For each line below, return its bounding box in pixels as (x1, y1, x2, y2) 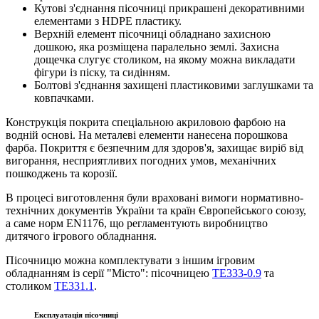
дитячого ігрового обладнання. (6, 230, 157, 243)
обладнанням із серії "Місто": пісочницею (6, 267, 212, 280)
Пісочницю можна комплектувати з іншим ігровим (6, 254, 255, 267)
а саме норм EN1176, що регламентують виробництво (6, 217, 268, 230)
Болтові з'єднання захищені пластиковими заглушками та (34, 79, 313, 92)
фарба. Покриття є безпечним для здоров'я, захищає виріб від (6, 142, 303, 155)
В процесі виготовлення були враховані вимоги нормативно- (6, 192, 303, 204)
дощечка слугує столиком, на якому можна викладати (34, 53, 296, 66)
